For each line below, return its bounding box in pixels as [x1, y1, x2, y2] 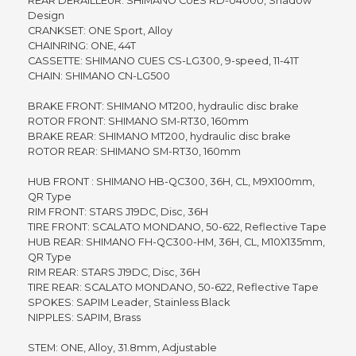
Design [28, 10, 64, 22]
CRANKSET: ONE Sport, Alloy [28, 25, 172, 37]
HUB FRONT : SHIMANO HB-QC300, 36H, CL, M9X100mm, [28, 176, 315, 188]
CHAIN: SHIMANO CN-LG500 [28, 70, 170, 83]
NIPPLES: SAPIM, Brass [28, 311, 141, 324]
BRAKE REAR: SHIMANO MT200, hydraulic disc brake [28, 130, 291, 143]
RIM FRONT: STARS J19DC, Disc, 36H [28, 206, 208, 219]
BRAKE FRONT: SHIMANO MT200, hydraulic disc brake [28, 100, 299, 113]
